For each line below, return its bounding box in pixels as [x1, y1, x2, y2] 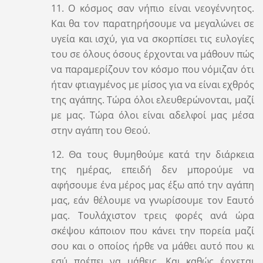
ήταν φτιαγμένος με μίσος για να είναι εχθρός [50, 77, 255, 91]
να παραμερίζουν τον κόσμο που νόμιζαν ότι [50, 62, 255, 76]
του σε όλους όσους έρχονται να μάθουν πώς [50, 47, 255, 60]
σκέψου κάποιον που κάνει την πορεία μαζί [50, 224, 255, 237]
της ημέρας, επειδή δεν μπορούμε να [50, 163, 255, 176]
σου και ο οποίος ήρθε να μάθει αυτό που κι [50, 239, 255, 252]
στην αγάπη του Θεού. [50, 123, 150, 137]
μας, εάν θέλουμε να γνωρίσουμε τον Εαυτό [50, 193, 255, 207]
